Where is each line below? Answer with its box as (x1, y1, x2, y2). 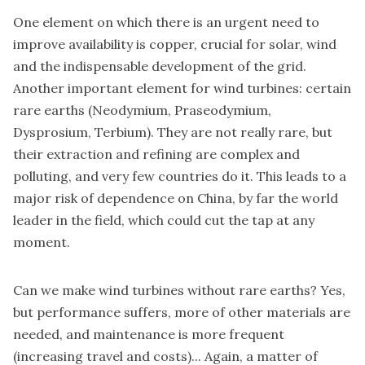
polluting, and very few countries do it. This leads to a (13, 167, 346, 184)
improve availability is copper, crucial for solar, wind (13, 35, 336, 52)
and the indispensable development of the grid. (13, 57, 306, 74)
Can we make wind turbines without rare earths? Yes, (13, 281, 345, 298)
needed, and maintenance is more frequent (13, 325, 284, 342)
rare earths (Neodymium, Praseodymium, (13, 101, 271, 118)
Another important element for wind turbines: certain (13, 79, 351, 96)
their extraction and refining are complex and (13, 145, 300, 162)
